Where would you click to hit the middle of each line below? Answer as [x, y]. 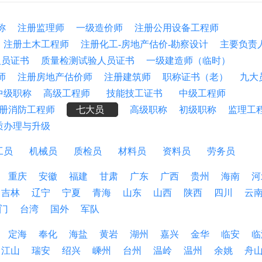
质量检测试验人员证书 [88, 61]
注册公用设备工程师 [177, 28]
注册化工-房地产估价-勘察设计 [144, 44]
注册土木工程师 [36, 44]
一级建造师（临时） [188, 61]
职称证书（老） [195, 77]
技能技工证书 [137, 93]
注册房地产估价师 [55, 77]
